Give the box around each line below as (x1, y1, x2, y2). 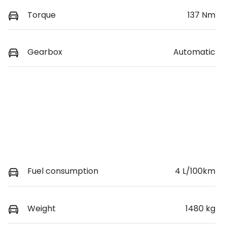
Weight (27, 202, 56, 214)
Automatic (173, 46, 215, 58)
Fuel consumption (27, 165, 98, 177)
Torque (27, 9, 56, 21)
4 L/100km (175, 165, 215, 177)
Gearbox (27, 46, 62, 58)
